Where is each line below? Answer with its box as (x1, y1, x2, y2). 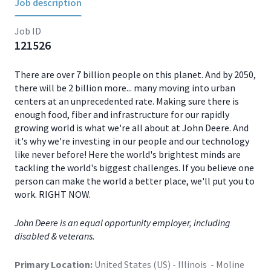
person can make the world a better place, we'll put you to (15, 175, 255, 187)
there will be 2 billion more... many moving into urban (15, 82, 235, 94)
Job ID (15, 25, 41, 37)
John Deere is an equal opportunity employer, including (15, 217, 230, 229)
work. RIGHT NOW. (15, 188, 91, 200)
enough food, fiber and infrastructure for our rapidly (15, 108, 229, 120)
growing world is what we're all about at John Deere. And (15, 122, 249, 134)
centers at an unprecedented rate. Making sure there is (15, 95, 239, 107)
